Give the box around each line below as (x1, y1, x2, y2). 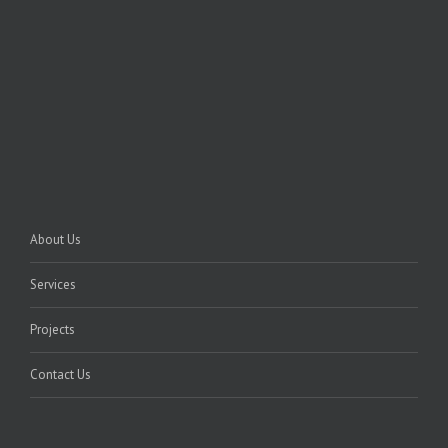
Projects (30, 321, 75, 338)
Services (30, 276, 76, 293)
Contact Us (30, 366, 91, 383)
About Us (30, 231, 81, 248)
